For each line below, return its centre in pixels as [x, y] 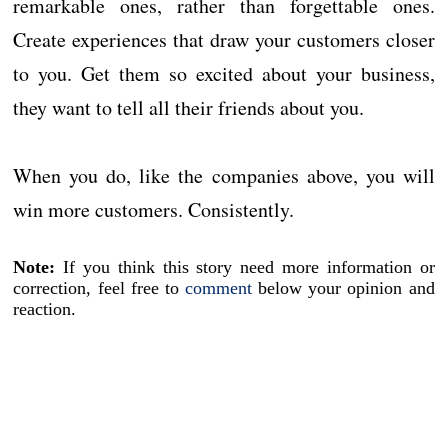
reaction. [45, 309]
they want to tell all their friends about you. [189, 108]
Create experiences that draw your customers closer [224, 40]
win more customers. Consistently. [154, 210]
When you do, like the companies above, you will [224, 176]
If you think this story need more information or [245, 267]
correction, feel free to [99, 288]
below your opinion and [343, 288]
